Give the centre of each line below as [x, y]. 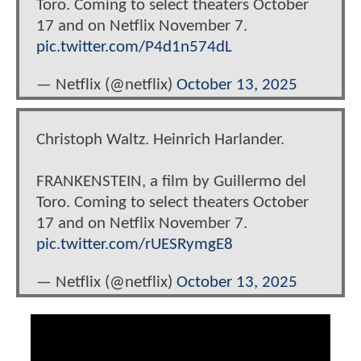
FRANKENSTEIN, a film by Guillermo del [171, 181]
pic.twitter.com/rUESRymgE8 [135, 244]
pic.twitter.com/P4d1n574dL [134, 48]
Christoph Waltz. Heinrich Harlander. [160, 139]
